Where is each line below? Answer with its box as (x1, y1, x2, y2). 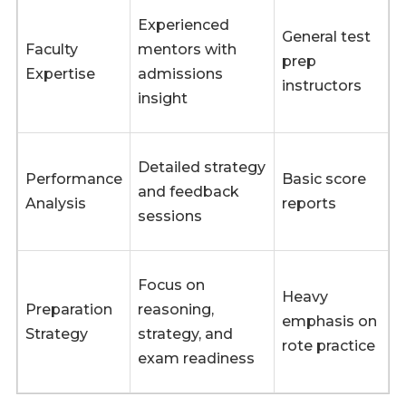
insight (138, 90, 188, 108)
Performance (25, 170, 122, 188)
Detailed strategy (138, 159, 266, 177)
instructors (282, 77, 362, 95)
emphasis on (282, 313, 377, 331)
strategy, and (138, 325, 233, 343)
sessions (138, 208, 202, 226)
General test (282, 28, 371, 46)
